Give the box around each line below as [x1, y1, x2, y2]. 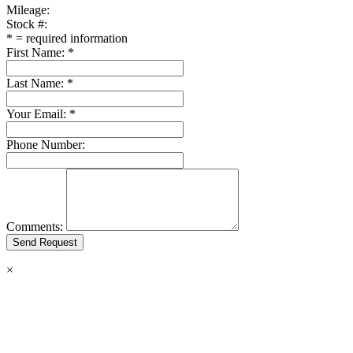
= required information [13, 32, 128, 45]
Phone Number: [6, 138, 85, 151]
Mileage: [6, 3, 50, 17]
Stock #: [6, 17, 47, 31]
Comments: [6, 220, 63, 233]
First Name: [6, 46, 65, 59]
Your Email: [6, 107, 66, 121]
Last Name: [6, 76, 64, 90]
